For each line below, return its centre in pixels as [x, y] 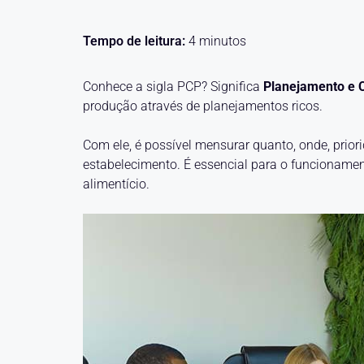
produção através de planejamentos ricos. [203, 106]
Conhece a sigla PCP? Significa [173, 87]
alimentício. [116, 184]
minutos [223, 41]
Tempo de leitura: [136, 41]
